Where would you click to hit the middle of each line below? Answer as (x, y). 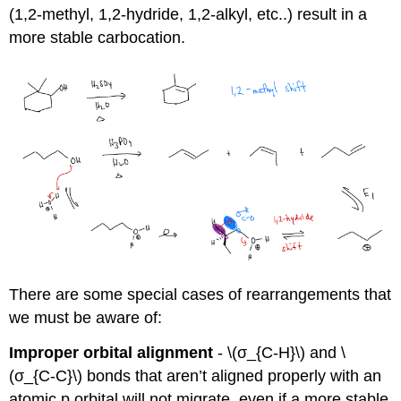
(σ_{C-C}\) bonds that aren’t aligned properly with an (196, 375)
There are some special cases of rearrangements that (200, 294)
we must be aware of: (86, 318)
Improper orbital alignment (111, 352)
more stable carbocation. (98, 38)
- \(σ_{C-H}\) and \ (280, 352)
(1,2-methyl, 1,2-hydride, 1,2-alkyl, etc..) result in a (188, 15)
